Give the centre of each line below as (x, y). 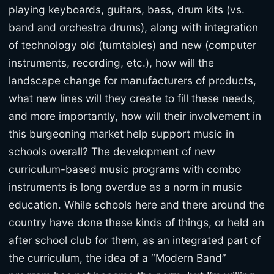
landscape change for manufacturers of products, (132, 80)
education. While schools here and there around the (137, 204)
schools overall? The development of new (112, 151)
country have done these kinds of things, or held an (136, 222)
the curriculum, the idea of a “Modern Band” (117, 257)
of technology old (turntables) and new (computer (132, 45)
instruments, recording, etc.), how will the (111, 62)
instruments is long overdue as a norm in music (125, 187)
